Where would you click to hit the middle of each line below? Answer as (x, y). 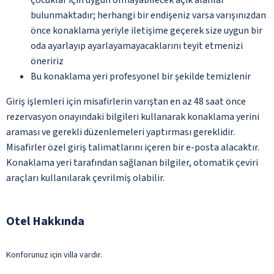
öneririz (47, 61)
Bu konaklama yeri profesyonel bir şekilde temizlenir (141, 76)
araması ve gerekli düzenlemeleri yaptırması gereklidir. (120, 132)
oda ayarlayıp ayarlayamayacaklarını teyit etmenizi (137, 46)
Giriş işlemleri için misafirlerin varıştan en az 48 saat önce (126, 101)
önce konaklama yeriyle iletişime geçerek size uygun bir (146, 30)
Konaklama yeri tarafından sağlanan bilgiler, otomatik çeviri (132, 162)
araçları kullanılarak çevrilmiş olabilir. (85, 178)
